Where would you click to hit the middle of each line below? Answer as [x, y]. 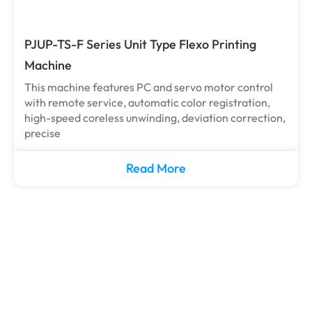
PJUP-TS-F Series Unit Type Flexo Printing [140, 44]
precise [42, 133]
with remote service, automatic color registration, [147, 102]
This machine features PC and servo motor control [149, 87]
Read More [156, 168]
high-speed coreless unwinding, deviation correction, [155, 118]
